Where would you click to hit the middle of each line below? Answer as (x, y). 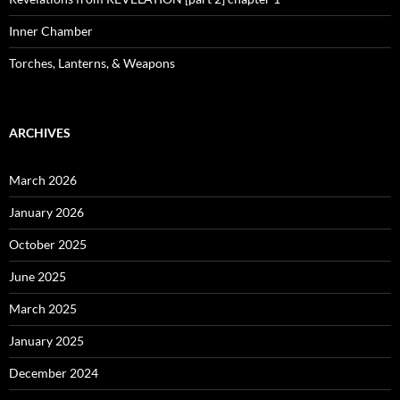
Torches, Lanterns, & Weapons (92, 62)
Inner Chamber (51, 30)
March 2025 (43, 308)
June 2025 (37, 276)
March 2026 (43, 179)
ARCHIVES (40, 132)
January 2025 (46, 340)
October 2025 (48, 244)
